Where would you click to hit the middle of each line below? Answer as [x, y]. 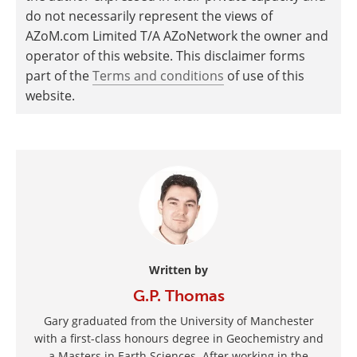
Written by [178, 270]
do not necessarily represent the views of [149, 16]
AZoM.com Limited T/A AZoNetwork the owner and [177, 36]
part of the [59, 76]
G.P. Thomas [178, 296]
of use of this [264, 76]
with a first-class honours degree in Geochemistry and [178, 338]
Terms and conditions [158, 76]
